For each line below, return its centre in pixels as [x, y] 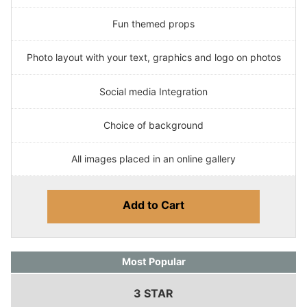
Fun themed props [153, 24]
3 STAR [153, 293]
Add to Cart [153, 205]
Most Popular [153, 262]
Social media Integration [153, 91]
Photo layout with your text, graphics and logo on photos [153, 58]
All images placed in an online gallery [153, 159]
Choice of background [153, 125]
